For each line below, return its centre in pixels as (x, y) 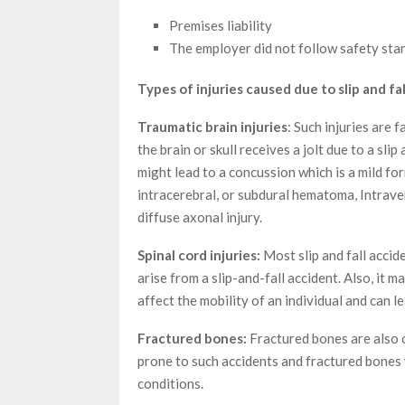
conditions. (170, 383)
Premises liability (221, 25)
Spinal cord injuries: (199, 254)
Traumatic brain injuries (212, 126)
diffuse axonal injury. (201, 217)
